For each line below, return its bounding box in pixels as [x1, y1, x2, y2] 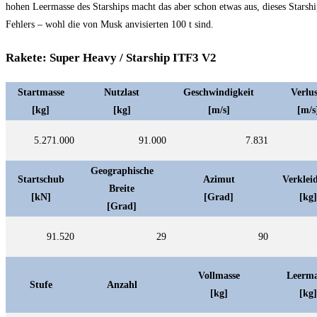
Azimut [202, 173, 235, 185]
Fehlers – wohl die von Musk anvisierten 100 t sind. [6, 19, 214, 30]
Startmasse [17, 86, 64, 98]
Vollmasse [197, 270, 240, 281]
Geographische [90, 165, 154, 176]
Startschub [17, 173, 64, 185]
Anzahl [106, 279, 137, 290]
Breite [109, 183, 134, 194]
